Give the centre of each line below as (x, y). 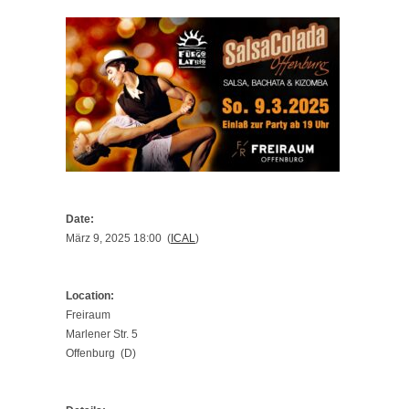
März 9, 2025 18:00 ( (118, 238)
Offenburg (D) (101, 353)
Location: (90, 296)
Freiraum (88, 315)
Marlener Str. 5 (102, 334)
